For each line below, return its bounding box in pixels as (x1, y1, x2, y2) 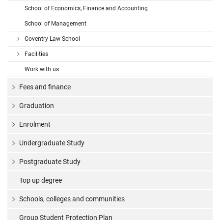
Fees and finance (19, 83, 71, 91)
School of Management (25, 20, 86, 27)
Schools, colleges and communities (19, 195, 125, 203)
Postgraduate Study (19, 158, 81, 166)
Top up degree (19, 176, 62, 185)
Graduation (19, 102, 54, 110)
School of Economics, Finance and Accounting (25, 5, 148, 12)
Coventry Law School (25, 35, 80, 43)
